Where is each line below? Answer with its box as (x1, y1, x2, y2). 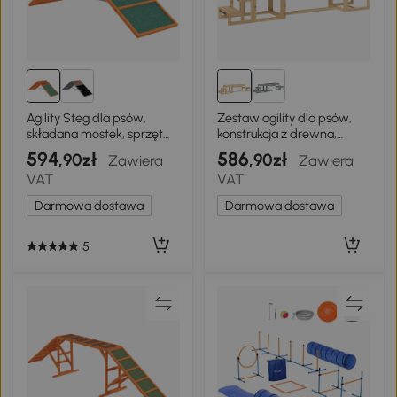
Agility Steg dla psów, (26, 110, 146, 127)
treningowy (217, 142, 282, 159)
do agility (26, 142, 77, 159)
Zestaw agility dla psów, (217, 110, 353, 127)
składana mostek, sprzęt (26, 126, 163, 143)
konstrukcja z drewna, (217, 126, 338, 143)
